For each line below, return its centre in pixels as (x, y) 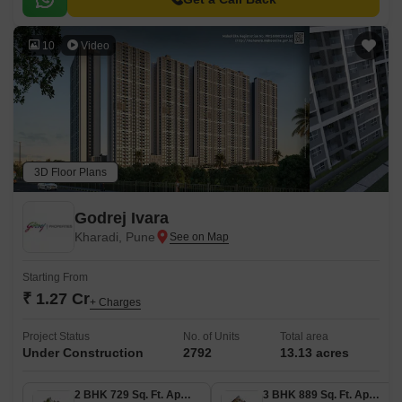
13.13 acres (314, 353)
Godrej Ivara (122, 218)
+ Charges (115, 302)
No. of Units (212, 336)
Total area (304, 336)
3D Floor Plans (70, 172)
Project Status (56, 336)
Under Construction (83, 353)
